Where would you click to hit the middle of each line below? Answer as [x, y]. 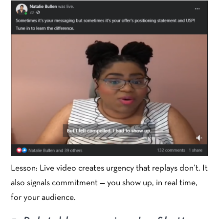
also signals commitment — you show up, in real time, [104, 183]
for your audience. [44, 198]
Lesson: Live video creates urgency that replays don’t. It [109, 169]
